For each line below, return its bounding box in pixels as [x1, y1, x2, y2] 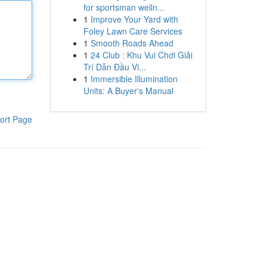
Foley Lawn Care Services [83, 25, 182, 37]
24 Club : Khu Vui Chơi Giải [90, 49, 193, 61]
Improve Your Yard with [90, 13, 178, 25]
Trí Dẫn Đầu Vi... [83, 61, 146, 73]
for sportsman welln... [83, 1, 164, 13]
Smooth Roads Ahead [90, 37, 173, 49]
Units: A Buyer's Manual [83, 85, 173, 97]
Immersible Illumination [90, 73, 178, 85]
